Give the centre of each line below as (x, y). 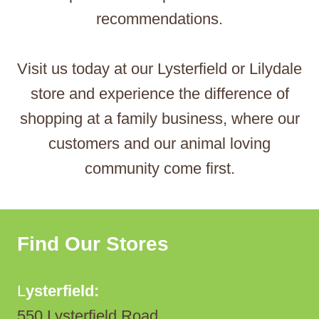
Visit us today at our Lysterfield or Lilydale (159, 69)
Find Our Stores (93, 244)
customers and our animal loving (159, 143)
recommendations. (159, 19)
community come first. (159, 168)
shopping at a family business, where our (159, 119)
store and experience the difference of (159, 94)
